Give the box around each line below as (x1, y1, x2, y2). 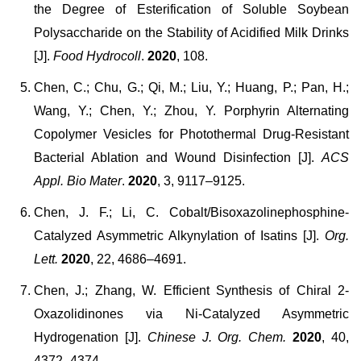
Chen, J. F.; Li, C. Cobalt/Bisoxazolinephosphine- (34, 205, 349, 219)
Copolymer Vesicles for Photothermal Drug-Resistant (34, 127, 349, 141)
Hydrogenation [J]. (34, 330, 141, 344)
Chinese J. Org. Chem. (140, 330, 287, 344)
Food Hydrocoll (53, 49, 141, 63)
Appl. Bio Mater (34, 174, 122, 188)
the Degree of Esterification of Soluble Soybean (34, 2, 349, 16)
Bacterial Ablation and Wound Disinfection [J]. (34, 151, 322, 164)
